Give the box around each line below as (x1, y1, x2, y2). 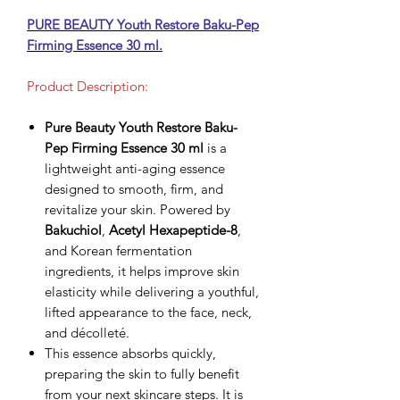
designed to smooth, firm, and (45, 179, 223, 197)
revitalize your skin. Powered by (45, 200, 230, 218)
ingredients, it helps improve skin (45, 262, 239, 279)
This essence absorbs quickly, (45, 344, 216, 362)
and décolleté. (45, 323, 129, 341)
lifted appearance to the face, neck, (45, 303, 252, 321)
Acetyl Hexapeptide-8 (109, 221, 237, 238)
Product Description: (27, 77, 148, 95)
